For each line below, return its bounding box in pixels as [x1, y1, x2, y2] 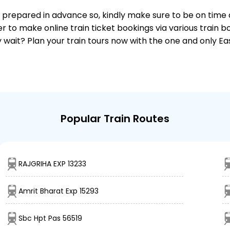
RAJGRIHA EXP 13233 [18, 159, 86, 169]
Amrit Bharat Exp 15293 [18, 186, 99, 197]
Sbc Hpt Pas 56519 [18, 213, 82, 224]
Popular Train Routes [61, 111, 169, 126]
